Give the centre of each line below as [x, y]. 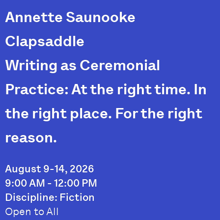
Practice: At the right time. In [106, 90]
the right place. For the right [104, 114]
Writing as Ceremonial [82, 66]
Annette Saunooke [70, 17]
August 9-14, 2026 [50, 169]
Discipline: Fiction [50, 197]
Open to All [32, 212]
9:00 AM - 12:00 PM [51, 183]
